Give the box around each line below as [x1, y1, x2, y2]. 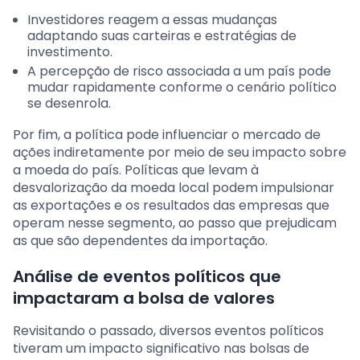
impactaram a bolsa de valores [13, 287, 275, 310]
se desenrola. [27, 94, 111, 113]
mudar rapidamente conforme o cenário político [27, 78, 337, 97]
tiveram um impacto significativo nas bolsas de [13, 339, 309, 358]
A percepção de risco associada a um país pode [27, 62, 331, 81]
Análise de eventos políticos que [13, 265, 281, 288]
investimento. [27, 43, 112, 62]
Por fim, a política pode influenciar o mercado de [13, 125, 321, 145]
